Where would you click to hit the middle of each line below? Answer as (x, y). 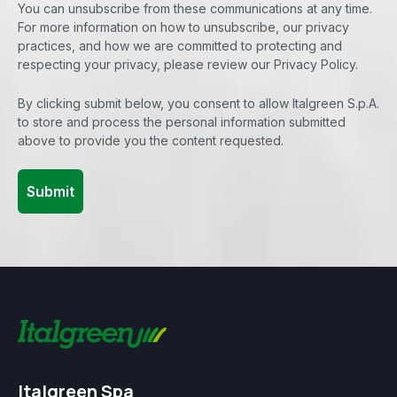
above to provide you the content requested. (151, 140)
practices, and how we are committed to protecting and (180, 46)
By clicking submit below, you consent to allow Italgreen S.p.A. (198, 103)
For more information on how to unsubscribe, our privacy (183, 27)
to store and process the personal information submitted (182, 121)
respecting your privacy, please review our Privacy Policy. (188, 65)
